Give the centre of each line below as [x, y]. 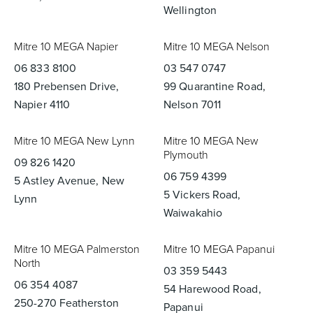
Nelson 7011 [192, 104]
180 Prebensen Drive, [66, 86]
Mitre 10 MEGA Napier [66, 46]
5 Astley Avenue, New [69, 181]
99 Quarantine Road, [214, 86]
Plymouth [186, 155]
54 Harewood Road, [212, 289]
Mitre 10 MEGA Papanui [219, 249]
